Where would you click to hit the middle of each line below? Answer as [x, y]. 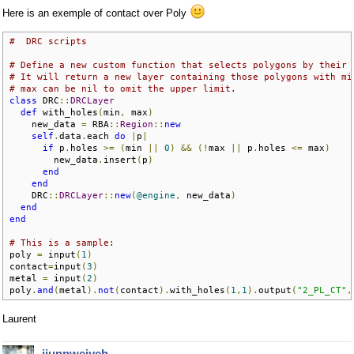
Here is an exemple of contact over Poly [96, 13]
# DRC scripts [51, 41]
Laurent [19, 318]
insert [120, 159]
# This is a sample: [62, 242]
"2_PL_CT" [322, 290]
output [275, 290]
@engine [156, 195]
